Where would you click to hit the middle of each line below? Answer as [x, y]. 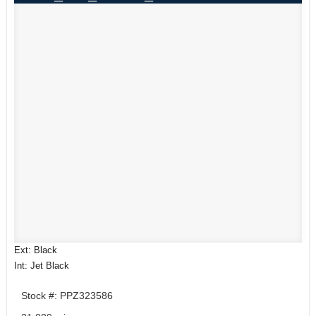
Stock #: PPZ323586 [67, 296]
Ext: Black [36, 250]
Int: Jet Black [42, 266]
